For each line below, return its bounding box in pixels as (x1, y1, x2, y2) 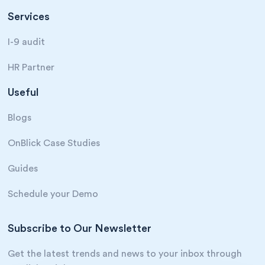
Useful (8, 86, 39, 98)
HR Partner (8, 62, 55, 72)
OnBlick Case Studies (8, 138, 101, 148)
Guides (8, 163, 38, 173)
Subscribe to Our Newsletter (8, 222, 152, 234)
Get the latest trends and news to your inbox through (8, 248, 243, 258)
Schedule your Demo (8, 189, 99, 199)
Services (8, 11, 50, 22)
